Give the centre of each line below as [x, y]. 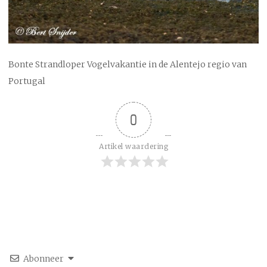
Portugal [27, 81]
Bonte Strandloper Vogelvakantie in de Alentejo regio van [128, 64]
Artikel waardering [133, 146]
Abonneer [44, 259]
